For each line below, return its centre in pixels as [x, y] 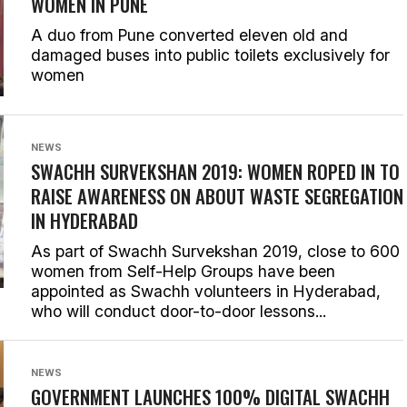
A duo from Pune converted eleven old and [189, 35]
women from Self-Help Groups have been [183, 271]
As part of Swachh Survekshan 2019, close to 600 [215, 251]
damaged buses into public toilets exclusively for [210, 55]
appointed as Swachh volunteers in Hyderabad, [206, 291]
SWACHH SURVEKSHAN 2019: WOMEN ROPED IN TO [215, 171]
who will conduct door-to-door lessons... [179, 311]
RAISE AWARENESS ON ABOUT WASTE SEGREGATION [217, 196]
